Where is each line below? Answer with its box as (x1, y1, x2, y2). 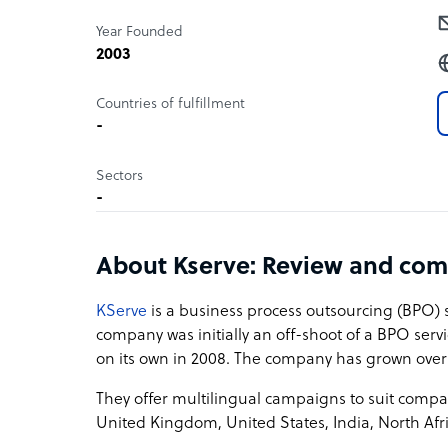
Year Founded (96, 24, 183, 40)
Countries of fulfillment (96, 96, 245, 112)
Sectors (96, 168, 143, 184)
